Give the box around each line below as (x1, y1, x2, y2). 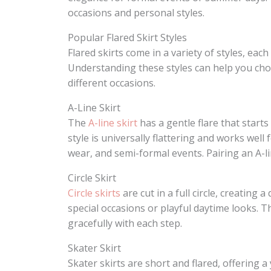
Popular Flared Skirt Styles (68, 31, 187, 44)
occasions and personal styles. (68, 6, 204, 19)
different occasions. (68, 76, 155, 90)
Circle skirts (68, 186, 123, 200)
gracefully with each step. (68, 217, 182, 230)
